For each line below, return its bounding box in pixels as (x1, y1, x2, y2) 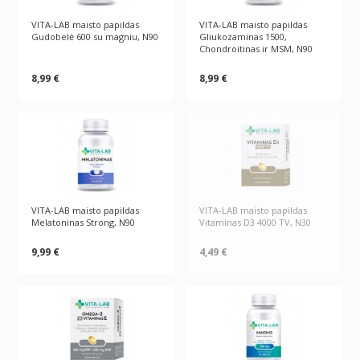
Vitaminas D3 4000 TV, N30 (199, 216, 311, 228)
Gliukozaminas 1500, (199, 31, 287, 43)
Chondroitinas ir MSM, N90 (199, 43, 313, 55)
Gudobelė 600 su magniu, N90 (31, 31, 159, 43)
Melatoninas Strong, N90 (31, 216, 136, 228)
